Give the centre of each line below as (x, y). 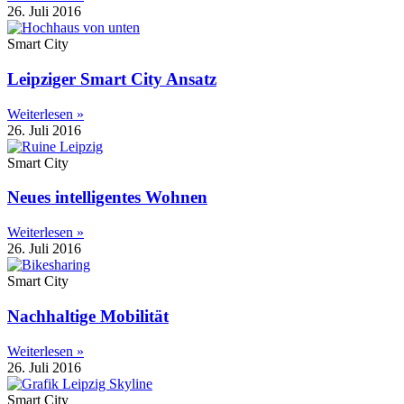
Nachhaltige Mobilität (88, 316)
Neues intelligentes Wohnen (107, 197)
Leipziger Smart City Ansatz (112, 78)
